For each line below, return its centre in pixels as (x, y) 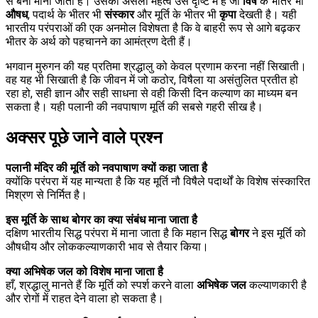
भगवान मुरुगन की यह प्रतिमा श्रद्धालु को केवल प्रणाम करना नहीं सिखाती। (156, 66)
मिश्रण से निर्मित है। (46, 195)
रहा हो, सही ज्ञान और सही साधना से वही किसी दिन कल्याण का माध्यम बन (152, 93)
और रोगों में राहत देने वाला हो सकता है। (85, 299)
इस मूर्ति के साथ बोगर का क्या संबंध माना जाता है (102, 220)
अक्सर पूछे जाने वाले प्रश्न (84, 137)
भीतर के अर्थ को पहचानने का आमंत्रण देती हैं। (99, 41)
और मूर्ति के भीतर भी (177, 14)
